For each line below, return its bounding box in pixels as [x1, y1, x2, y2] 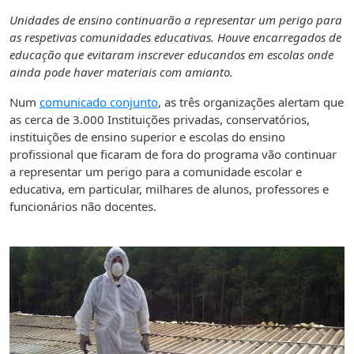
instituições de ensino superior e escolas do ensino [9, 128, 285, 145]
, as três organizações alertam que [158, 93, 344, 110]
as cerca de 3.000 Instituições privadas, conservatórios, [9, 111, 310, 127]
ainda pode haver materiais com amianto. [9, 63, 233, 80]
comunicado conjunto [40, 93, 158, 110]
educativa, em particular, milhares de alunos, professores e [9, 180, 329, 197]
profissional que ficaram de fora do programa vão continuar [9, 145, 337, 162]
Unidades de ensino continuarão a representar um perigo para [9, 11, 342, 28]
